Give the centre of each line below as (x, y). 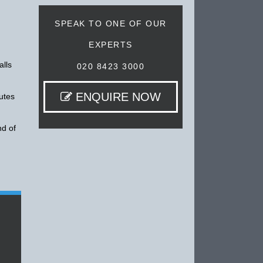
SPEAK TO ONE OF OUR (111, 24)
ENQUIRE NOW (117, 97)
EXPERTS (111, 45)
